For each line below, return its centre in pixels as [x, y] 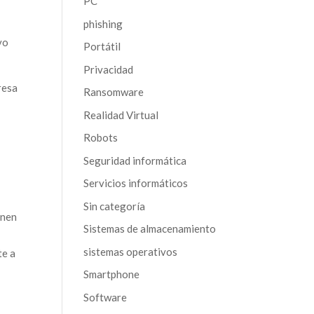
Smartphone [112, 274]
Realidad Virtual [121, 115]
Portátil [102, 46]
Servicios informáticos [136, 183]
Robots [101, 137]
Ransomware [114, 92]
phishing [103, 23]
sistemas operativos [131, 251]
